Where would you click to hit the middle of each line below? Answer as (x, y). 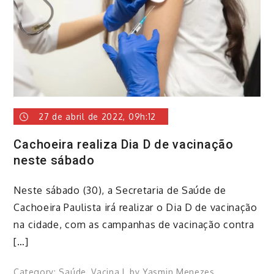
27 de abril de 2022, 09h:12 (98, 116)
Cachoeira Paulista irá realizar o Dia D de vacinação (135, 208)
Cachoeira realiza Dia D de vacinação (124, 144)
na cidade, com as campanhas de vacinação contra (134, 225)
